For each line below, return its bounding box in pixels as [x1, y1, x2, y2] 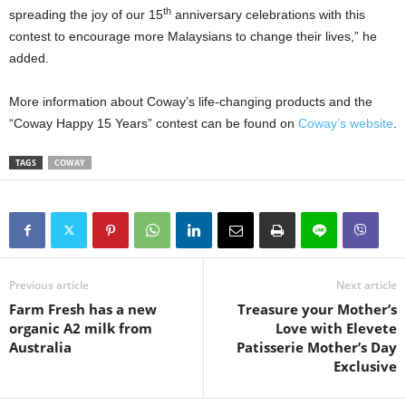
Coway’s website [298, 115, 393, 130]
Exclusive [333, 356, 397, 375]
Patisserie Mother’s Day [237, 337, 397, 356]
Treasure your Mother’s [237, 299, 397, 318]
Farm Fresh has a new [9, 299, 157, 318]
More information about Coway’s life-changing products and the [9, 93, 372, 109]
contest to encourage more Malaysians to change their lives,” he [9, 28, 377, 43]
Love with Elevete [275, 318, 397, 337]
